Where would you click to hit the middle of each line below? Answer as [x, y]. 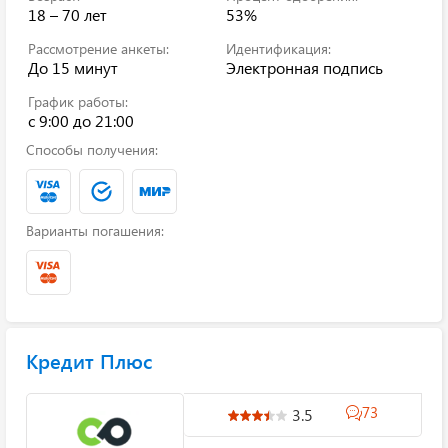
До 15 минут [73, 67]
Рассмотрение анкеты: [98, 48]
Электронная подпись [304, 67]
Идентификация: [278, 48]
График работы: [78, 101]
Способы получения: [92, 149]
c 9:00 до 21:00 [81, 120]
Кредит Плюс [89, 360]
